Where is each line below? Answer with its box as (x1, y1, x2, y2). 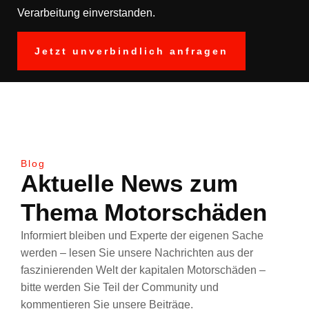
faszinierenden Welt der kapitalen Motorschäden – (21, 264, 266, 277)
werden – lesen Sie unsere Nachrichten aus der (21, 247, 253, 259)
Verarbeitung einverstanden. (17, 7, 155, 19)
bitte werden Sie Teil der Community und (21, 281, 219, 294)
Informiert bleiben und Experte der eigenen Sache (21, 230, 263, 242)
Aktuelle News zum (21, 170, 238, 197)
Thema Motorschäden (21, 199, 267, 226)
